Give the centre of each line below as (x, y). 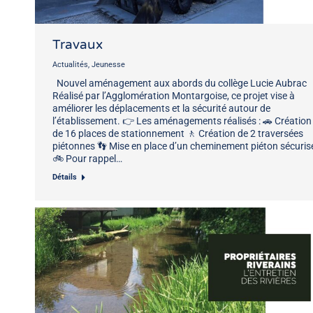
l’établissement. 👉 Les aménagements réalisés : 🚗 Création (182, 121)
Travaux (78, 44)
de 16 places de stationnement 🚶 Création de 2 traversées (178, 133)
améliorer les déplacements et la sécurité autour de (161, 108)
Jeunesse (108, 64)
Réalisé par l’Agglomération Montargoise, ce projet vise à (174, 95)
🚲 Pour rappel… (87, 158)
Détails (65, 177)
